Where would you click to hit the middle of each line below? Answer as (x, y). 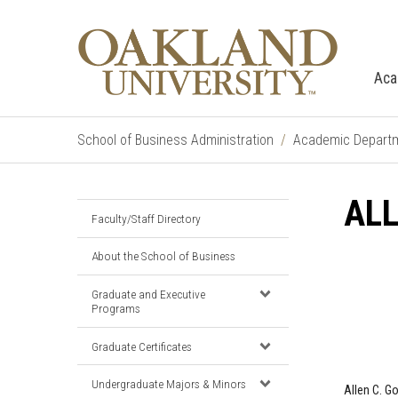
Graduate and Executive (148, 294)
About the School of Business (163, 256)
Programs (116, 308)
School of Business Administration (175, 140)
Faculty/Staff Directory (146, 218)
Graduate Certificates (142, 346)
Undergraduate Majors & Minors (169, 384)
